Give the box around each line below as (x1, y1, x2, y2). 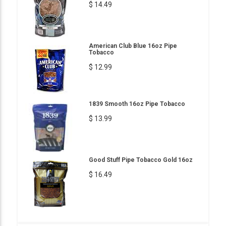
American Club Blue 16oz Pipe (89, 42, 177, 49)
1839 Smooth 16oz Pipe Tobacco (89, 100, 185, 107)
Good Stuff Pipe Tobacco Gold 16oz (89, 156, 193, 163)
